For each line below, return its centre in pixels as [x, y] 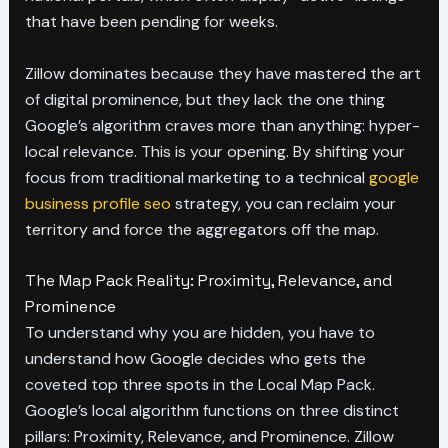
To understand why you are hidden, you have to [199, 333]
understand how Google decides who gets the [195, 359]
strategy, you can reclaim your [283, 203]
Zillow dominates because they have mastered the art [222, 73]
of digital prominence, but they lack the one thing [204, 99]
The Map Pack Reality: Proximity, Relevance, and [208, 281]
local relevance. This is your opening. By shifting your [214, 151]
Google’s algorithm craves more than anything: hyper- [222, 125]
